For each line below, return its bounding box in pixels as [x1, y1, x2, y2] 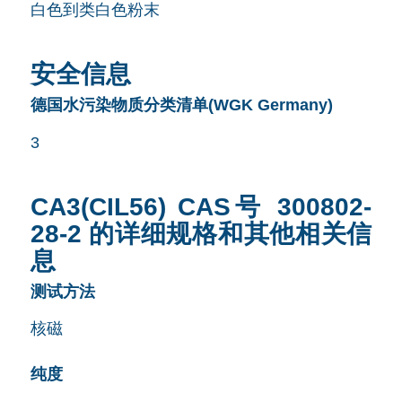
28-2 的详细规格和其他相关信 [30, 219, 372, 248]
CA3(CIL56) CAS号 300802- [30, 192, 372, 221]
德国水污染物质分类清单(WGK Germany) [30, 95, 333, 114]
